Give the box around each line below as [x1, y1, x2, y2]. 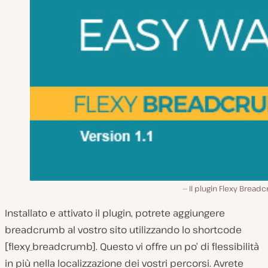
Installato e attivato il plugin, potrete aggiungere [5, 206, 225, 220]
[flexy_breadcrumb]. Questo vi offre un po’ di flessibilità [5, 240, 259, 254]
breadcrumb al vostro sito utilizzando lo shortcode [5, 223, 242, 237]
